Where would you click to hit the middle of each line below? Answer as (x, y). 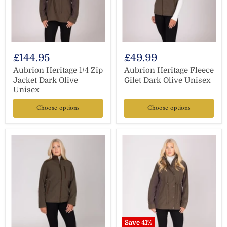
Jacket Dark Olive (46, 80)
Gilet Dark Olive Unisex (167, 80)
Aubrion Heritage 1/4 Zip (58, 70)
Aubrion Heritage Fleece (169, 70)
